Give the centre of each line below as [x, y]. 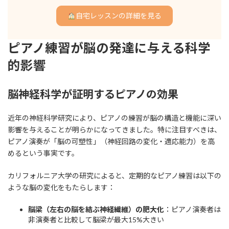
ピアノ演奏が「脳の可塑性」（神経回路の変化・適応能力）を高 [111, 142]
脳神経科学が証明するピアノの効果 [93, 94]
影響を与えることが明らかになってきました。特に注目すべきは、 [114, 130]
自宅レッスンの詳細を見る [118, 16]
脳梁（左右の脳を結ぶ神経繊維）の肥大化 [96, 210]
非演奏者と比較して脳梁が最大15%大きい [96, 220]
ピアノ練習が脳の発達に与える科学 [109, 48]
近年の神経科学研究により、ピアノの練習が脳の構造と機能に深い [114, 118]
